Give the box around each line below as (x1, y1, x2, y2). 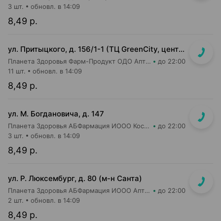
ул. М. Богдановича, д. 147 (8, 109, 104, 118)
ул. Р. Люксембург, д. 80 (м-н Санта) (8, 174, 142, 183)
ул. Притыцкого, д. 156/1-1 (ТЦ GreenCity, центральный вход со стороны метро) (179, 44, 184, 54)
